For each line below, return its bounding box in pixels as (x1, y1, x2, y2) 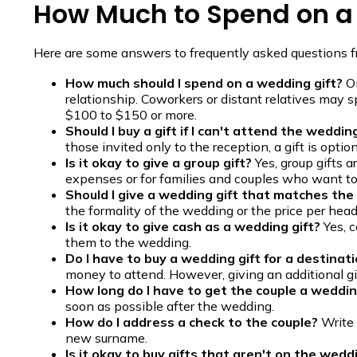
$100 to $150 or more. (65, 107, 197, 124)
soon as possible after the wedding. (65, 298, 274, 315)
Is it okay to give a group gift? (65, 155, 252, 171)
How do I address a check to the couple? (65, 314, 318, 331)
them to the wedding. (65, 234, 191, 251)
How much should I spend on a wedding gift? (65, 75, 343, 92)
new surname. (65, 330, 147, 347)
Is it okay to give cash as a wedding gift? (65, 218, 320, 235)
